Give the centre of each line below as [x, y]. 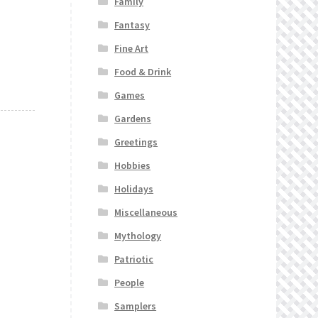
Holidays [134, 189]
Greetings [136, 142]
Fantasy [132, 25]
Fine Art [132, 49]
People [130, 283]
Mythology [138, 236]
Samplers [136, 306]
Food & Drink [143, 72]
